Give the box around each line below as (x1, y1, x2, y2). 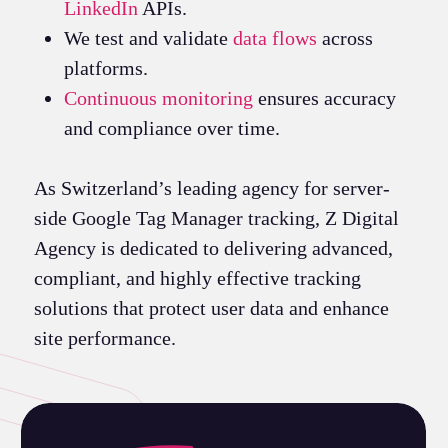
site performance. (33, 326, 181, 349)
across (316, 26, 373, 49)
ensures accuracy (252, 86, 396, 109)
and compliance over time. (63, 116, 280, 139)
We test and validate (63, 26, 233, 49)
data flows (232, 26, 317, 49)
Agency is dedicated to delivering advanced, (33, 236, 393, 259)
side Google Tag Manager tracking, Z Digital (33, 206, 399, 229)
